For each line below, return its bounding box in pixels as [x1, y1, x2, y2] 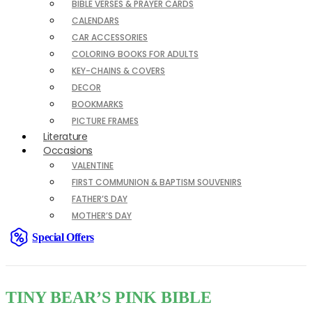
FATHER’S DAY [72, 193, 127, 205]
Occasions [43, 143, 93, 157]
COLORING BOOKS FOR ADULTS [72, 48, 198, 60]
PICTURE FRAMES [72, 115, 139, 127]
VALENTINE [72, 159, 114, 171]
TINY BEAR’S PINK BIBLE [6, 288, 212, 306]
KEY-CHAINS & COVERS [72, 65, 165, 77]
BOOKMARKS [72, 98, 123, 110]
